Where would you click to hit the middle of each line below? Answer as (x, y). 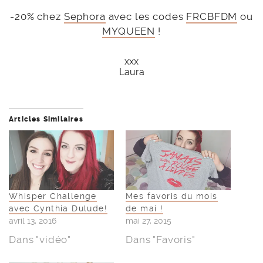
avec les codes (146, 17)
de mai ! (145, 209)
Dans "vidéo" (40, 240)
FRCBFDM (212, 17)
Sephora (85, 17)
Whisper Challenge (53, 196)
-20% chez (37, 17)
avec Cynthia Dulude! (58, 209)
